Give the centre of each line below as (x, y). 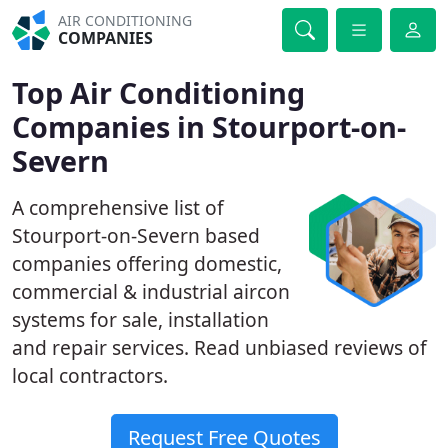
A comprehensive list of (118, 207)
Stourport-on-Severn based (136, 235)
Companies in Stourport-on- (209, 126)
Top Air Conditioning (158, 92)
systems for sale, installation (140, 319)
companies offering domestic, (147, 263)
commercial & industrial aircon (151, 291)
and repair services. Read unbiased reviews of (219, 347)
